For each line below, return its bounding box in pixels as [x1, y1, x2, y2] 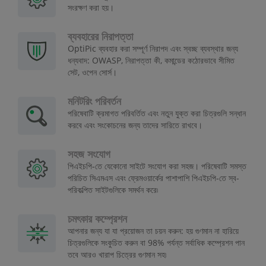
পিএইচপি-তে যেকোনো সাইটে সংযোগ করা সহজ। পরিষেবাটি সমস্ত [68, 160, 246, 172]
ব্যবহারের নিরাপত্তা [68, 31, 133, 43]
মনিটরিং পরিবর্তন [68, 96, 121, 108]
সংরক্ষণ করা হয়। [68, 2, 114, 14]
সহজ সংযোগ [68, 148, 110, 161]
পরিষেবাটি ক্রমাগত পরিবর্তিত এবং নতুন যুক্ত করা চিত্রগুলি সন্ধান [68, 107, 246, 119]
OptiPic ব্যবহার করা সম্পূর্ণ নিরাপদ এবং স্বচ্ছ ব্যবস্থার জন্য [68, 43, 238, 55]
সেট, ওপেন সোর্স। [68, 66, 117, 78]
